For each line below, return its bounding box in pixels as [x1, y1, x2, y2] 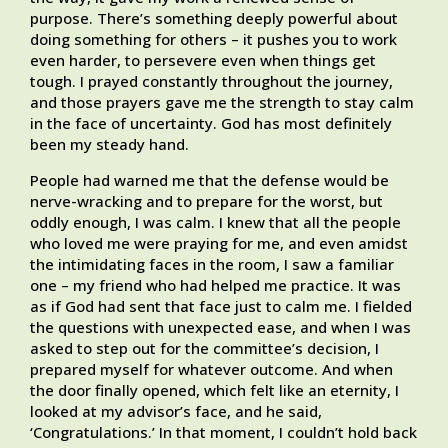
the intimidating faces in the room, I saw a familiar [30, 254, 394, 275]
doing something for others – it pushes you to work [30, 29, 397, 50]
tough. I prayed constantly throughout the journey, [30, 71, 393, 92]
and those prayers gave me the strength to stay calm [30, 92, 414, 113]
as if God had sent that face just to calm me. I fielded [30, 296, 412, 317]
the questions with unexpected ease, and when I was [30, 317, 411, 338]
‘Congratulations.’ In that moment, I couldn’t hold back [30, 422, 417, 443]
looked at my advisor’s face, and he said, [30, 401, 322, 422]
